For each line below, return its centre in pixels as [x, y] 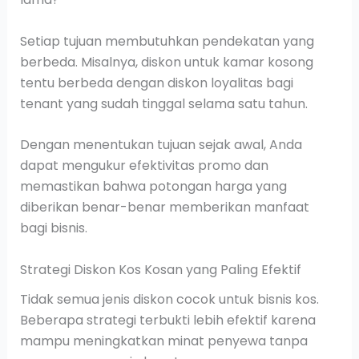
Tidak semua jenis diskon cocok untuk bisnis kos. [169, 299]
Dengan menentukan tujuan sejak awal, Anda [161, 145]
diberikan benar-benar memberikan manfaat [164, 208]
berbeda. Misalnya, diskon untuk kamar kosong [166, 62]
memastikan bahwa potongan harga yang [153, 187]
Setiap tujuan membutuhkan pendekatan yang [167, 41]
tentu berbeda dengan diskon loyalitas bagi [156, 83]
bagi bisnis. [53, 228]
